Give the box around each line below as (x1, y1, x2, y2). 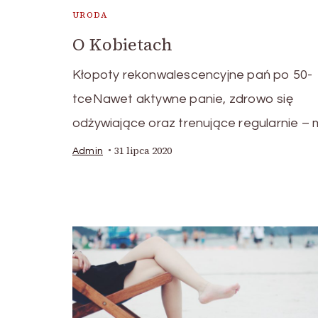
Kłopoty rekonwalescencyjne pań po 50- (72, 67, 313, 82)
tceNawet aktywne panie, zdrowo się (72, 92, 293, 106)
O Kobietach (72, 32, 172, 56)
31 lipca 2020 (114, 143, 172, 158)
